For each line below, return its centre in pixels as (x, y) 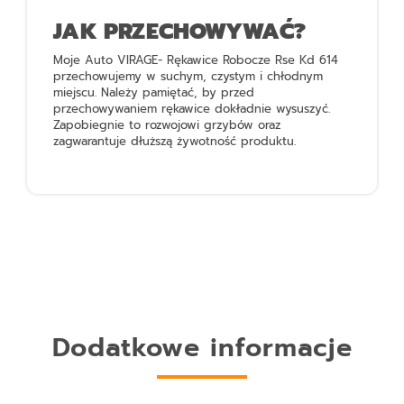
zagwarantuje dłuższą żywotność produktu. (175, 141)
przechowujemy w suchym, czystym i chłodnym (188, 76)
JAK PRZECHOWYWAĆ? (180, 32)
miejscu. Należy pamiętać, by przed (154, 92)
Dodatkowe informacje (202, 347)
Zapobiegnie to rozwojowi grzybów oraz (167, 124)
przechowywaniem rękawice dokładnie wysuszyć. (192, 108)
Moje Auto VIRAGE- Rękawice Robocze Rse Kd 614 (196, 60)
